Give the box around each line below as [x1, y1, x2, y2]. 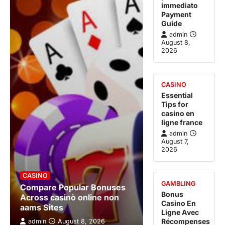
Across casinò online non [20, 192, 119, 203]
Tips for [161, 100, 189, 109]
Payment [161, 10, 192, 19]
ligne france [161, 118, 203, 127]
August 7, [161, 138, 189, 146]
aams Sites [20, 202, 63, 213]
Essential [161, 91, 193, 100]
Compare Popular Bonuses [20, 182, 126, 193]
